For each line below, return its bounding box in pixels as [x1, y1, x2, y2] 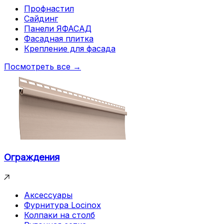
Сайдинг [24, 13, 58, 23]
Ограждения [4, 151, 59, 163]
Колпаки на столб [24, 210, 95, 220]
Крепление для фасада [24, 43, 115, 53]
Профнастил [24, 3, 74, 13]
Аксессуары [24, 190, 72, 200]
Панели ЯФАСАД [24, 23, 91, 33]
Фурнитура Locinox [24, 200, 101, 210]
